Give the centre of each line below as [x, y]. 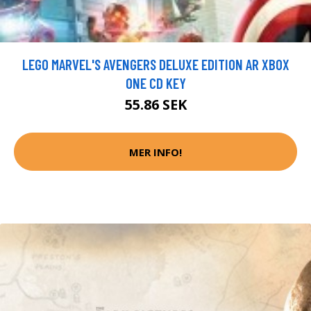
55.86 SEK [155, 105]
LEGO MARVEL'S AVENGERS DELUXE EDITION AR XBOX [155, 65]
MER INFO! [155, 152]
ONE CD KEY [155, 83]
